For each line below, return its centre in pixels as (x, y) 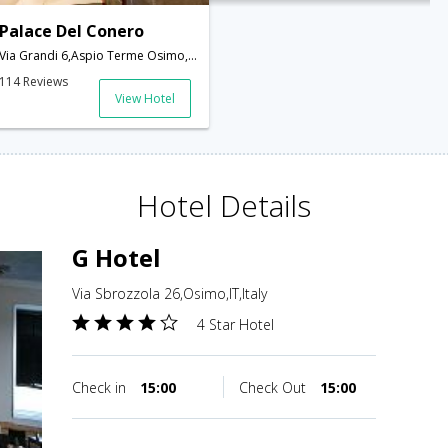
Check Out (274, 388)
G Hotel (116, 258)
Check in (101, 388)
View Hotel (144, 99)
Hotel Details (224, 206)
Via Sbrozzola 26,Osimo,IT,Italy (169, 294)
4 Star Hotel (235, 325)
